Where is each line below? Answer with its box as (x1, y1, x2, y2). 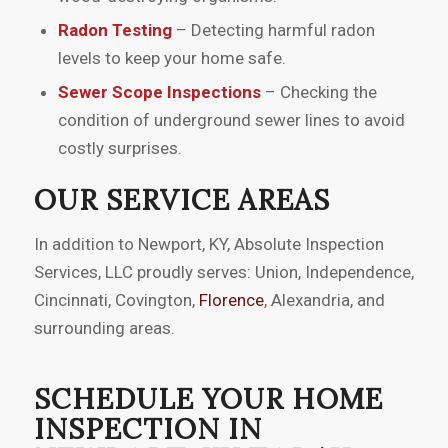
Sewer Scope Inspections (57, 82, 261, 103)
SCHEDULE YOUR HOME (33, 380, 383, 417)
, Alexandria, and (263, 289, 385, 310)
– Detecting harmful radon (171, 20, 375, 41)
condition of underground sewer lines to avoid (57, 110, 405, 131)
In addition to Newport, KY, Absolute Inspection (33, 233, 384, 254)
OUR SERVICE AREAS (33, 182, 330, 219)
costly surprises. (57, 138, 182, 159)
